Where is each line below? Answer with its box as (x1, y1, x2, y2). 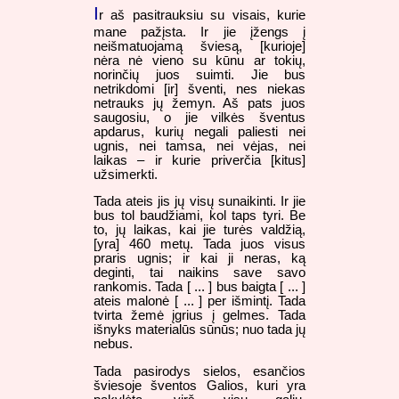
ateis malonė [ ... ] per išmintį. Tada (94, 294, 305, 309)
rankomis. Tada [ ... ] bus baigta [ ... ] (94, 280, 305, 295)
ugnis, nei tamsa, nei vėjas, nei (94, 138, 305, 153)
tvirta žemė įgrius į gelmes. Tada (94, 308, 305, 323)
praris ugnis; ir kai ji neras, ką (94, 251, 305, 266)
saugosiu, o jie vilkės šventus (94, 110, 305, 125)
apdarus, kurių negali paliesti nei (94, 124, 305, 139)
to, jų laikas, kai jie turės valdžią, (94, 223, 305, 238)
